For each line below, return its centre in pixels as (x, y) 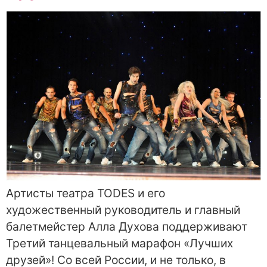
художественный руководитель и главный (123, 209)
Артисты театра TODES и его (86, 193)
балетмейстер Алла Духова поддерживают (127, 226)
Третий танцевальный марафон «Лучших (119, 243)
